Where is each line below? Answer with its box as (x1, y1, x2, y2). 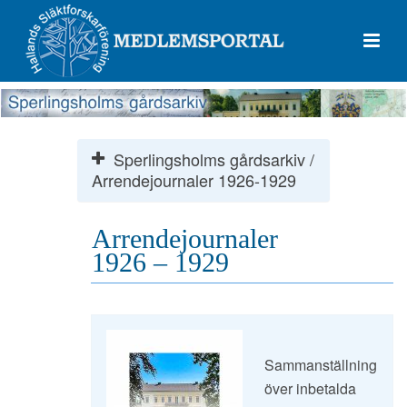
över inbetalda (264, 377, 356, 399)
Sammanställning (264, 353, 377, 375)
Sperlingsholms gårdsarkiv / (114, 146, 314, 171)
